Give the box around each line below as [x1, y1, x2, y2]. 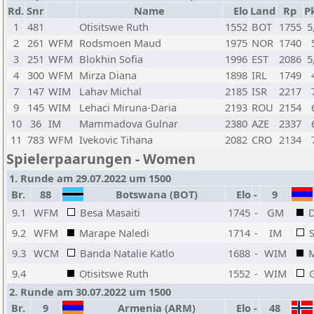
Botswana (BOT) [110, 187, 198, 201]
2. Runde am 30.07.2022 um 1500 [9, 285, 171, 299]
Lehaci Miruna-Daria [79, 100, 177, 114]
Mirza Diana [79, 68, 137, 82]
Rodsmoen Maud [79, 36, 161, 50]
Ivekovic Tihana [79, 132, 153, 146]
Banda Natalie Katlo [80, 246, 175, 260]
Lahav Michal [79, 84, 142, 98]
